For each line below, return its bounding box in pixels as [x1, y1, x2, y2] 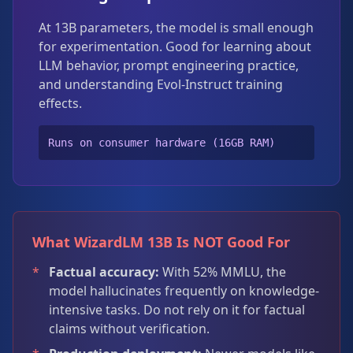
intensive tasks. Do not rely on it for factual [49, 301, 305, 318]
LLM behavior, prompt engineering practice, [39, 57, 299, 74]
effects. [39, 95, 82, 112]
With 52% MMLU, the [159, 263, 286, 281]
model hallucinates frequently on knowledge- [49, 282, 319, 299]
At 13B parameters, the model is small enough [39, 19, 314, 36]
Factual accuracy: [49, 263, 159, 281]
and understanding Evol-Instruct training [39, 76, 283, 93]
